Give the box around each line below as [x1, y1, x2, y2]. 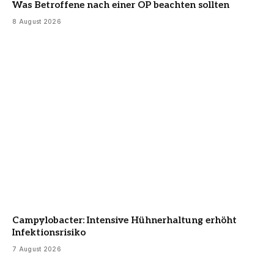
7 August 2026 [12, 245, 61, 253]
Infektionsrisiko [12, 226, 86, 238]
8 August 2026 [12, 18, 61, 26]
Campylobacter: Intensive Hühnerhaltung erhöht [12, 214, 237, 226]
